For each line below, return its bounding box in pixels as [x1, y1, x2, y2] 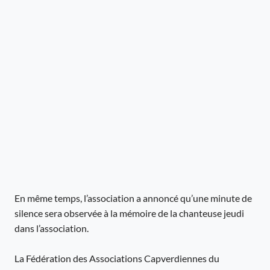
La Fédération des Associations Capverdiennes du [14, 253, 219, 264]
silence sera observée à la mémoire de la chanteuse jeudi [14, 207, 244, 219]
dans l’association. [14, 222, 89, 234]
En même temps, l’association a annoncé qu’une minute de [14, 192, 252, 204]
